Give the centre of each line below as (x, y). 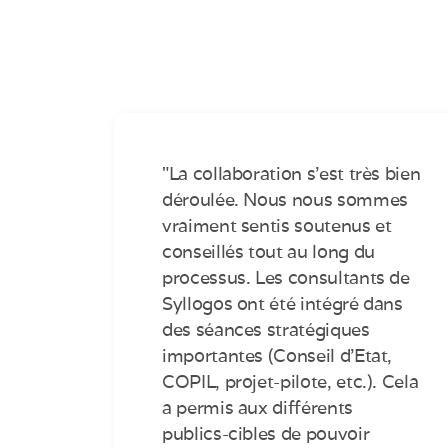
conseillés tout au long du (268, 252)
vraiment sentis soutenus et (277, 226)
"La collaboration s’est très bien (291, 174)
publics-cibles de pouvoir (266, 434)
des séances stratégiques (266, 330)
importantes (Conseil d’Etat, (277, 356)
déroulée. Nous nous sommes (285, 200)
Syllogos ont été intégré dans (282, 304)
